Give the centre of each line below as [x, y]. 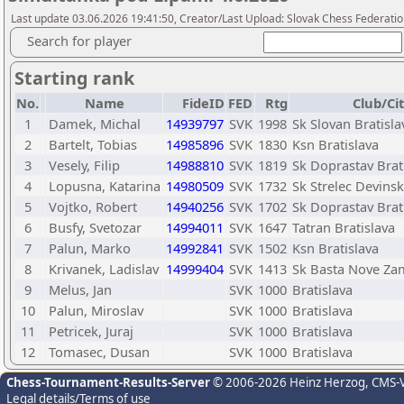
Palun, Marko [90, 248]
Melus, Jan [80, 289]
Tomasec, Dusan [99, 352]
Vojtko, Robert [93, 207]
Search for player [79, 41]
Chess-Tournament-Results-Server [108, 382]
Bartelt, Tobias [93, 144]
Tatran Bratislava [344, 227]
